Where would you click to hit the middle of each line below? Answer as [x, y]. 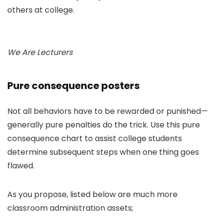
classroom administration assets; [71, 208]
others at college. [41, 10]
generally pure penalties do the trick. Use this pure [104, 125]
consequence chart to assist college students [95, 138]
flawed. [21, 166]
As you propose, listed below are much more [92, 194]
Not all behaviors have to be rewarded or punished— [108, 111]
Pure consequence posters [73, 86]
